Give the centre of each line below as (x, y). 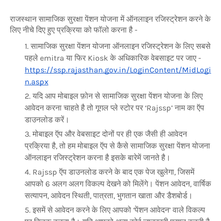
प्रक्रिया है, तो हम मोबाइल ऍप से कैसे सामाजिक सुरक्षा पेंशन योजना (117, 146)
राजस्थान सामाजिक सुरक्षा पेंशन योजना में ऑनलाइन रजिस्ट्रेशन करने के (110, 19)
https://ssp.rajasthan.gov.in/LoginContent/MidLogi (118, 70)
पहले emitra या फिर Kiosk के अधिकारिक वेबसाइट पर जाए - (113, 58)
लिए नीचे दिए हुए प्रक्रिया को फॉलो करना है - (75, 30)
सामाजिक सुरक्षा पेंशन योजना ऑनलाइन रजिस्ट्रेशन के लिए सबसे (121, 46)
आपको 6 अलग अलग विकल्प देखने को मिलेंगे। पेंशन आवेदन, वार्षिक (118, 184)
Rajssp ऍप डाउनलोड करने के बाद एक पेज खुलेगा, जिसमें (113, 172)
